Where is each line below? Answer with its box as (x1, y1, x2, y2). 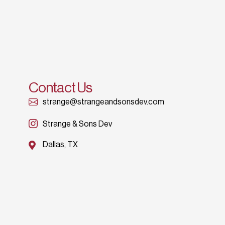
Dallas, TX (42, 141, 78, 149)
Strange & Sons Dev (42, 120, 112, 128)
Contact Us (29, 80, 92, 95)
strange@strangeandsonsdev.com (42, 98, 164, 106)
